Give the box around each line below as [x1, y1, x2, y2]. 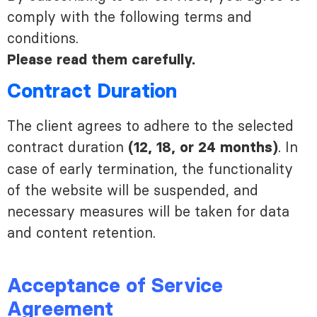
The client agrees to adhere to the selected [7, 117, 294, 135]
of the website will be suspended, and [7, 182, 258, 200]
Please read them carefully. [7, 53, 195, 67]
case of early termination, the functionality [7, 161, 293, 178]
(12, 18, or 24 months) [128, 141, 278, 156]
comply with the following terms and [7, 8, 252, 25]
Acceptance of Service [7, 276, 223, 296]
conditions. [7, 30, 79, 47]
